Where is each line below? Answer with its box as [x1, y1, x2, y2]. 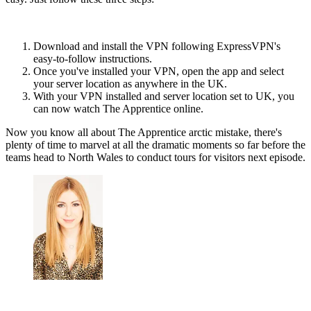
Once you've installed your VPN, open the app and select [33, 65, 284, 77]
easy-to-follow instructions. [33, 52, 152, 65]
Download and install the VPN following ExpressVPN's [33, 40, 280, 52]
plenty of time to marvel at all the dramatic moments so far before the [6, 138, 305, 151]
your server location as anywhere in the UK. [33, 77, 227, 90]
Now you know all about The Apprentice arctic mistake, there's [6, 126, 282, 138]
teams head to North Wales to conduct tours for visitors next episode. [6, 151, 305, 163]
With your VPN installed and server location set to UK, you [33, 90, 294, 102]
